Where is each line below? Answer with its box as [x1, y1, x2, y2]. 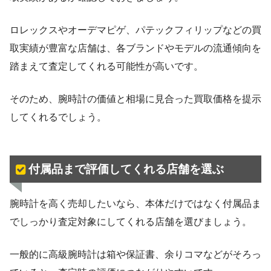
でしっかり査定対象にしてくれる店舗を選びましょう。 [10, 216, 252, 227]
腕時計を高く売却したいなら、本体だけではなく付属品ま [10, 198, 261, 209]
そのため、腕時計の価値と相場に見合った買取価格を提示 [10, 94, 261, 105]
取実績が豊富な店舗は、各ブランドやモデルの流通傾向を [10, 43, 261, 54]
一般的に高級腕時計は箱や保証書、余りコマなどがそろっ [10, 249, 261, 260]
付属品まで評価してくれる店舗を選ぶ [28, 162, 224, 175]
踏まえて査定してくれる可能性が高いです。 [10, 61, 203, 72]
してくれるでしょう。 [10, 112, 106, 123]
